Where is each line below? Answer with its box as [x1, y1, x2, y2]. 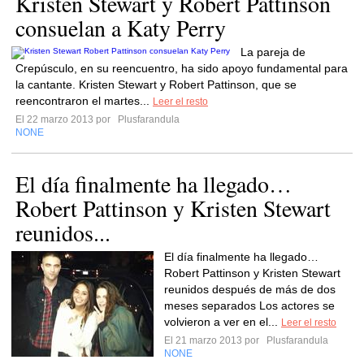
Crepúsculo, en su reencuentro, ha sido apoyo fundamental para [15, 62, 348, 75]
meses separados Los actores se [164, 299, 335, 312]
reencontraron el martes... [15, 94, 153, 107]
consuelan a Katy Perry [15, 12, 226, 43]
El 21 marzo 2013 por [164, 335, 264, 346]
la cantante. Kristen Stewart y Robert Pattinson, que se [15, 78, 297, 91]
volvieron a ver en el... [164, 315, 281, 328]
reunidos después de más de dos [164, 283, 336, 296]
